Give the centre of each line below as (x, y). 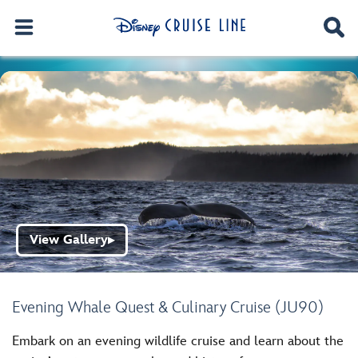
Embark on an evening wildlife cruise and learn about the (178, 341)
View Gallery (69, 240)
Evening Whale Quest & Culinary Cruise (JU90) (168, 308)
